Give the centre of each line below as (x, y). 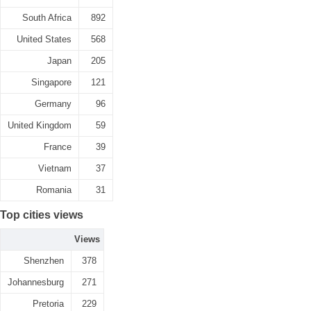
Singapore (51, 82)
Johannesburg (36, 282)
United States (44, 39)
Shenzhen (44, 261)
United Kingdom (40, 125)
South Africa (47, 18)
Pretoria (48, 304)
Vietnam (55, 168)
